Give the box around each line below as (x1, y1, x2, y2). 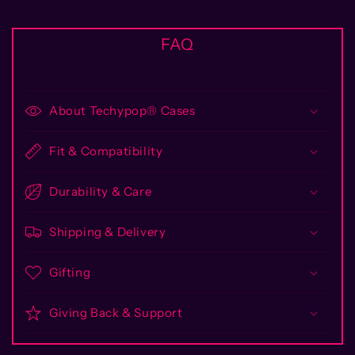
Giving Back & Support (49, 304, 183, 320)
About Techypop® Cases (49, 102, 196, 118)
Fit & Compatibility (49, 143, 163, 158)
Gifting (49, 264, 91, 280)
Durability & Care (49, 183, 152, 199)
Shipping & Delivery (49, 223, 166, 239)
